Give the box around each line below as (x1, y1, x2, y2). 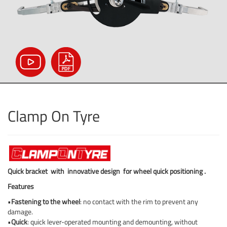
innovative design (67, 166, 122, 176)
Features (8, 181, 34, 192)
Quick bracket (8, 166, 48, 176)
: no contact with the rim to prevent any (80, 196, 198, 207)
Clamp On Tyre (8, 104, 100, 128)
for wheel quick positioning (123, 166, 203, 176)
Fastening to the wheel (11, 196, 80, 207)
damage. (8, 206, 33, 217)
